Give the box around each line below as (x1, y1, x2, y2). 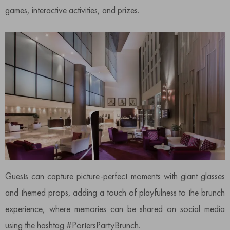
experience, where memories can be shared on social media (5, 202, 225, 215)
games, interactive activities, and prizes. (5, 4, 139, 16)
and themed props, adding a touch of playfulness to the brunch (5, 186, 225, 198)
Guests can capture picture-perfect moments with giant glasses (5, 169, 225, 182)
